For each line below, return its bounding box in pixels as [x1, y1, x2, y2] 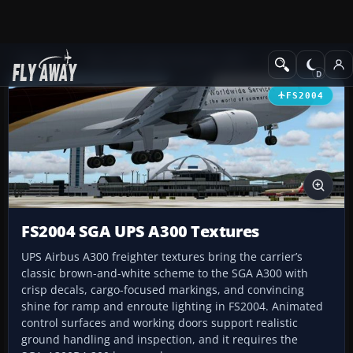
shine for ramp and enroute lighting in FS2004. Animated [21, 299, 323, 314]
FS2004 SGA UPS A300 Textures [21, 221, 259, 243]
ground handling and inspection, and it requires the [21, 332, 298, 347]
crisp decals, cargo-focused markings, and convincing [21, 282, 304, 298]
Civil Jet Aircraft [264, 53, 344, 68]
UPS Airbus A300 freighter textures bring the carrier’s [21, 249, 303, 265]
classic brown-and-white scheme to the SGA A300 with [21, 266, 308, 281]
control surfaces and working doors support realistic [21, 315, 298, 331]
